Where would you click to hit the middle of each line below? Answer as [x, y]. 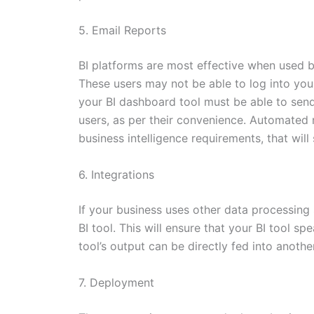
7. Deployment [116, 282]
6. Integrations [116, 174]
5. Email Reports [122, 30]
